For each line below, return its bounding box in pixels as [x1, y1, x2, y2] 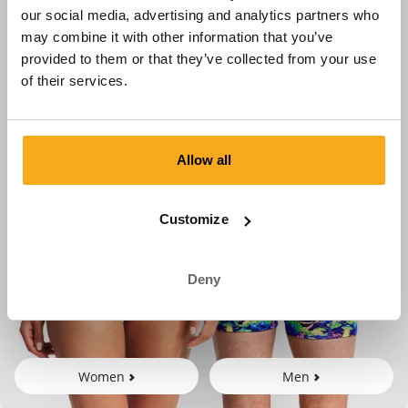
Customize [158, 211, 229, 227]
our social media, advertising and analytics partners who [21, 6, 379, 23]
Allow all [176, 151, 232, 168]
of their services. [21, 72, 127, 88]
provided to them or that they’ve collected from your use [21, 50, 376, 66]
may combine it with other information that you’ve [21, 28, 333, 45]
